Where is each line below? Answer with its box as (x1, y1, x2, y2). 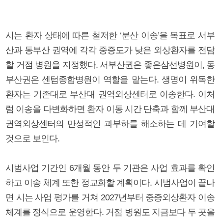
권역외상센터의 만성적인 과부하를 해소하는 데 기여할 (5, 118, 215, 129)
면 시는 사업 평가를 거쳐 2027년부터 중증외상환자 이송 (5, 192, 215, 202)
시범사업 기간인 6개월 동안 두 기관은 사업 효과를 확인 (5, 163, 215, 173)
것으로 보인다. (5, 133, 59, 143)
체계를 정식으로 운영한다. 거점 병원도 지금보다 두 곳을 (5, 207, 215, 217)
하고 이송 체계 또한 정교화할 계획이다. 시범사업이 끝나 (5, 177, 215, 188)
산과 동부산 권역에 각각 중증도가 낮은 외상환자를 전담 (5, 45, 215, 55)
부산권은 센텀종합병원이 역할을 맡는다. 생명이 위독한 (5, 74, 215, 84)
